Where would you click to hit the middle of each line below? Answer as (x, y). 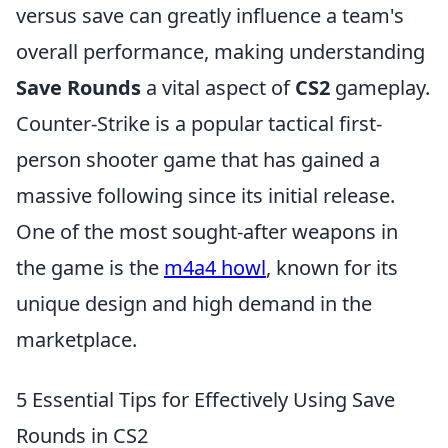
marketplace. (76, 340)
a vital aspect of (218, 88)
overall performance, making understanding (220, 52)
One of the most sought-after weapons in (207, 232)
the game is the (90, 268)
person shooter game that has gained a (198, 160)
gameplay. (380, 88)
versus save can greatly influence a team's (210, 16)
